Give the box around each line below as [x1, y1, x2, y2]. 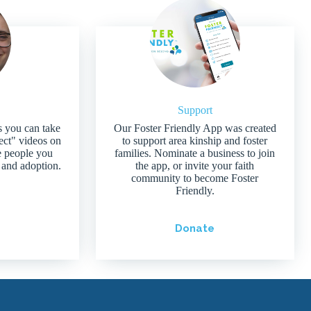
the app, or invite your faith [135, 159, 255, 171]
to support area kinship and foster [122, 134, 268, 146]
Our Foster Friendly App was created [113, 121, 276, 134]
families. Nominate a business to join [115, 146, 276, 159]
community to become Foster [131, 171, 259, 184]
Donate [175, 221, 215, 235]
